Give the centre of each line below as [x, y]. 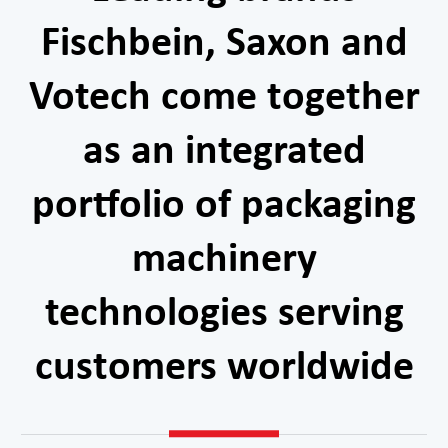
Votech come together [224, 99]
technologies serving [224, 315]
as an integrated [224, 153]
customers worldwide [224, 369]
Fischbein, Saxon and [224, 45]
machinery [224, 261]
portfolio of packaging [224, 207]
